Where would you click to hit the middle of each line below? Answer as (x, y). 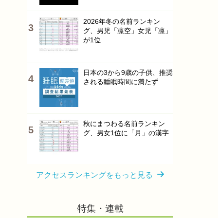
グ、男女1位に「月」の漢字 (126, 133)
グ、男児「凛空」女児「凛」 (127, 31)
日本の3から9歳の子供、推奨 (128, 73)
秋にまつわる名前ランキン (124, 124)
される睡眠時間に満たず (121, 82)
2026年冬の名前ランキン (122, 21)
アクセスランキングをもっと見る (94, 175)
